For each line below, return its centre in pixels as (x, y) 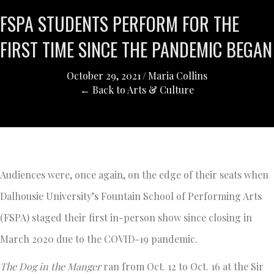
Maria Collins (178, 75)
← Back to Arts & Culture (137, 89)
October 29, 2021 (104, 75)
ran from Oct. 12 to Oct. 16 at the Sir (183, 266)
